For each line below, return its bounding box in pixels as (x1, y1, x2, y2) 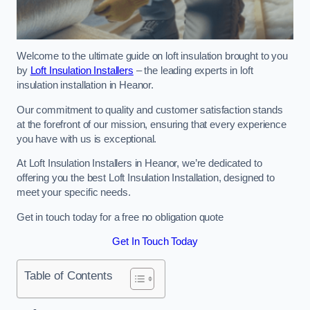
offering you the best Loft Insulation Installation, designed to (17, 172, 275, 184)
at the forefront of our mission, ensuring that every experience (17, 118, 286, 130)
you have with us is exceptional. (17, 133, 157, 145)
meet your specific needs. (17, 187, 131, 199)
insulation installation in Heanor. (17, 80, 154, 91)
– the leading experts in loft (133, 65, 253, 77)
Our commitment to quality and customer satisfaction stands (17, 104, 283, 116)
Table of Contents (24, 268, 113, 282)
